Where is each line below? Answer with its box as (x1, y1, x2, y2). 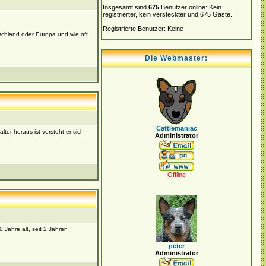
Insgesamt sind (103, 4, 148, 11)
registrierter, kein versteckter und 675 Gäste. (103, 11, 232, 18)
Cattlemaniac (156, 125, 197, 132)
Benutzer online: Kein (159, 4, 221, 11)
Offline (167, 171, 186, 178)
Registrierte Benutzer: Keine (103, 25, 183, 32)
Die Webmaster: (145, 54, 208, 62)
